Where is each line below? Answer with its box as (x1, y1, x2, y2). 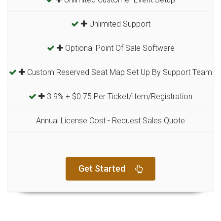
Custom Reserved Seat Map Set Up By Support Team (25, 67, 212, 77)
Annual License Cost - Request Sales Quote (36, 115, 185, 125)
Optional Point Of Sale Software (63, 43, 175, 53)
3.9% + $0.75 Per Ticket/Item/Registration (45, 91, 192, 101)
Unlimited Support (87, 19, 150, 29)
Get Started (78, 163, 125, 174)
